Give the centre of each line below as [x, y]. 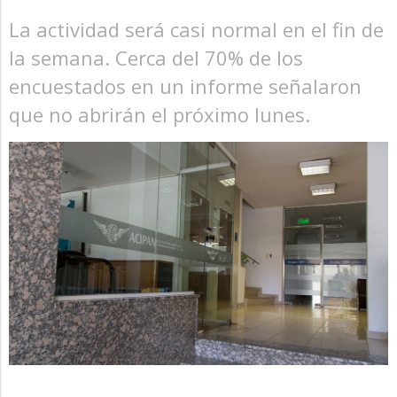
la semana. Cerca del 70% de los [156, 58]
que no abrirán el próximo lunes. [160, 114]
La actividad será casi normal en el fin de [196, 29]
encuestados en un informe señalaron [185, 86]
